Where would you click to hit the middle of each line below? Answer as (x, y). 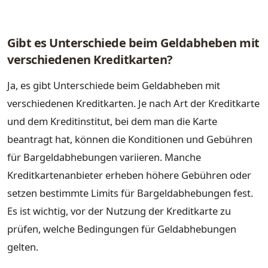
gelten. (23, 247)
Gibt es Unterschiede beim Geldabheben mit (133, 42)
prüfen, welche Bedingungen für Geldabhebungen (122, 229)
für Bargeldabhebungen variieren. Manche (104, 157)
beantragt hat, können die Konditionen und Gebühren (130, 139)
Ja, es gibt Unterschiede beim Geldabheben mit (114, 86)
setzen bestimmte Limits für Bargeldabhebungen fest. (130, 193)
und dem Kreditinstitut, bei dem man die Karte (112, 121)
